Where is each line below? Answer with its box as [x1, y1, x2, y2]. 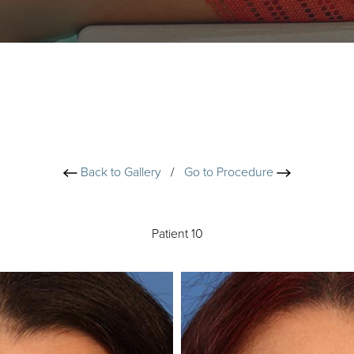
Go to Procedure [184, 164, 277, 180]
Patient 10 [151, 225, 203, 242]
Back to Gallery [77, 164, 161, 180]
